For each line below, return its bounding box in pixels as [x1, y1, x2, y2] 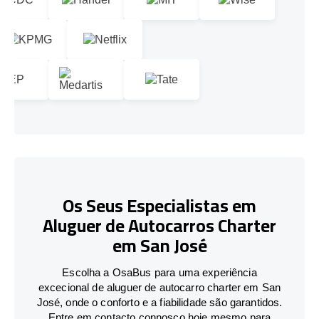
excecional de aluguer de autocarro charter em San [38, 281, 281, 293]
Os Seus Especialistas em [63, 189, 256, 223]
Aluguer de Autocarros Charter [43, 209, 276, 243]
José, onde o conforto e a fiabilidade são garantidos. [36, 296, 283, 308]
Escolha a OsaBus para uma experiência [62, 266, 257, 278]
